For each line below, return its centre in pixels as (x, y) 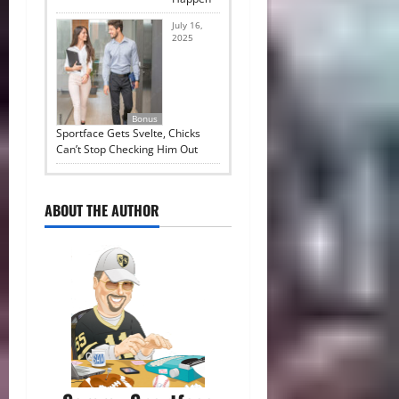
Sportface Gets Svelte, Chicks (128, 134)
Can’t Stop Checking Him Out (127, 150)
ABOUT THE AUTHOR (102, 211)
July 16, (187, 25)
